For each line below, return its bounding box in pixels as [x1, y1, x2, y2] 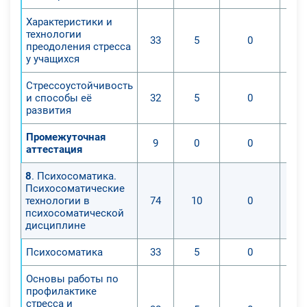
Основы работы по [26, 272, 119, 285]
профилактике [26, 284, 97, 297]
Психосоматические [25, 182, 125, 195]
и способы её [26, 91, 92, 104]
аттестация [26, 143, 82, 156]
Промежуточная [26, 130, 106, 143]
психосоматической [25, 206, 124, 219]
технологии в [25, 194, 90, 207]
